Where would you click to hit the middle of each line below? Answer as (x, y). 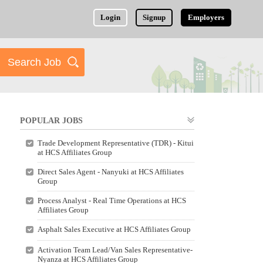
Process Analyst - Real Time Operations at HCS (112, 200)
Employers (206, 17)
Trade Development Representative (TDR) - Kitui (115, 143)
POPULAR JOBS (51, 121)
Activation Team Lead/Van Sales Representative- (115, 250)
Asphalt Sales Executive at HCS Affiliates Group (114, 229)
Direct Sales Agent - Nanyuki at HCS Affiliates (110, 172)
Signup (154, 17)
